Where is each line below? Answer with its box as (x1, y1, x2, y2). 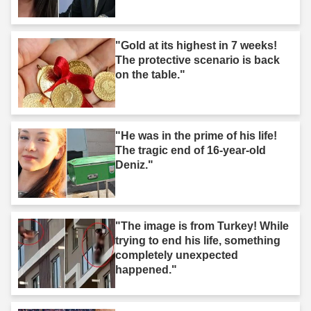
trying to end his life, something (115, 234, 280, 246)
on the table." (115, 68, 185, 81)
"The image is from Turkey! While (115, 219, 289, 232)
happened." (115, 263, 177, 276)
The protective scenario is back (115, 53, 280, 66)
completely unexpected (115, 249, 238, 261)
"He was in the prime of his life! (115, 129, 277, 142)
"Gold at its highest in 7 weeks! (115, 39, 277, 51)
